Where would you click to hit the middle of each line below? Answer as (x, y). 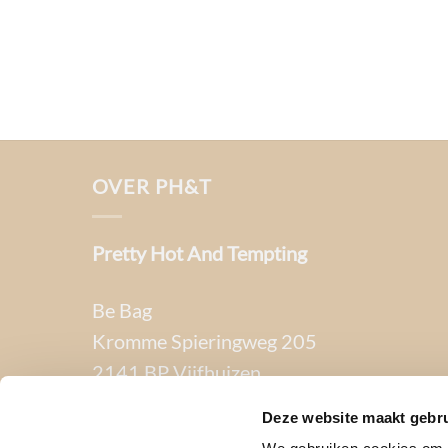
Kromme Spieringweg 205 (204, 340)
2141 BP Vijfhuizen (176, 371)
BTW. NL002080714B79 (203, 428)
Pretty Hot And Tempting (199, 252)
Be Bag (122, 309)
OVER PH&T (152, 185)
